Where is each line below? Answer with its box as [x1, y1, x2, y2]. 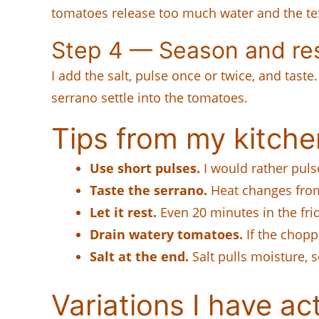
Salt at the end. [90, 247, 189, 265]
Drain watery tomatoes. [90, 225, 243, 243]
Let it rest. [90, 203, 157, 221]
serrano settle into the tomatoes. [51, 88, 248, 106]
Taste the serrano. [90, 181, 207, 199]
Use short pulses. [90, 159, 200, 177]
